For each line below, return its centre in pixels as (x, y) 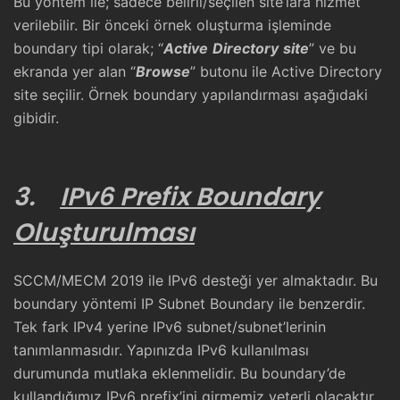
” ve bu (333, 48)
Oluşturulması (104, 232)
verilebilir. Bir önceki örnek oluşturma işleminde (172, 25)
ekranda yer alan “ (75, 71)
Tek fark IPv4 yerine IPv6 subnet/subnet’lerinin (170, 326)
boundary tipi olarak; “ (88, 48)
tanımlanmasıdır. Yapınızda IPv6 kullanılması (161, 350)
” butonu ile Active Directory (286, 71)
